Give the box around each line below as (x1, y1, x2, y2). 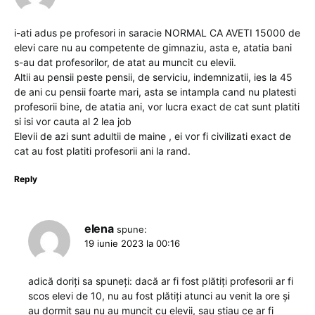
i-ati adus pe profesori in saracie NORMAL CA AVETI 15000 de (14, 27, 300, 39)
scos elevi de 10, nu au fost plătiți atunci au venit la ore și (28, 290, 290, 302)
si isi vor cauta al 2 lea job (14, 115, 131, 128)
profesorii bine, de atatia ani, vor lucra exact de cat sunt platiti (14, 101, 300, 113)
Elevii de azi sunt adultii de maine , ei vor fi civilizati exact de (14, 130, 291, 143)
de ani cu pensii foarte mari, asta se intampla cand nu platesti (14, 86, 296, 98)
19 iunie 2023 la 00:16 (84, 238, 180, 250)
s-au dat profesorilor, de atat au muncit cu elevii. (14, 56, 236, 69)
